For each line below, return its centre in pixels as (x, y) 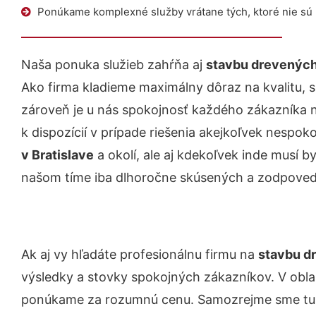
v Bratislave (57, 155)
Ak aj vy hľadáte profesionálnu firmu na (140, 254)
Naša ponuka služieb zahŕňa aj (114, 65)
